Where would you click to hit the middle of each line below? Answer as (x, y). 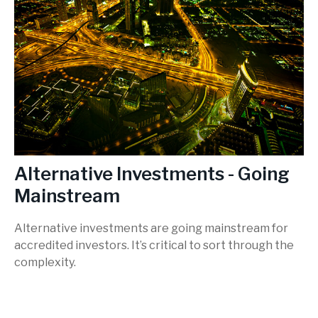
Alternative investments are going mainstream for (151, 228)
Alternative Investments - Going (152, 173)
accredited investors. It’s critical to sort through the (154, 245)
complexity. (45, 262)
